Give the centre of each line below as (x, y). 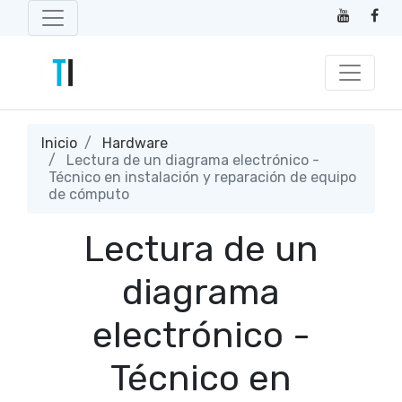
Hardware (135, 143)
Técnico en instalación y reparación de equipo (202, 177)
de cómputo (89, 194)
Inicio (59, 143)
